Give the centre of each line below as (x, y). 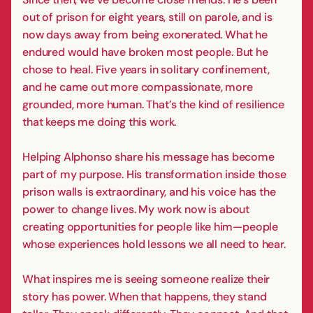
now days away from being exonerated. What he (145, 34)
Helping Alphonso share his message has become (148, 156)
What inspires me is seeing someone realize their (146, 279)
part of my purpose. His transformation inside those (154, 174)
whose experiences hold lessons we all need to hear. (154, 244)
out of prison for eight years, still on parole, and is (147, 17)
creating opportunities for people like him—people (151, 226)
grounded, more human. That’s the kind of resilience (153, 104)
